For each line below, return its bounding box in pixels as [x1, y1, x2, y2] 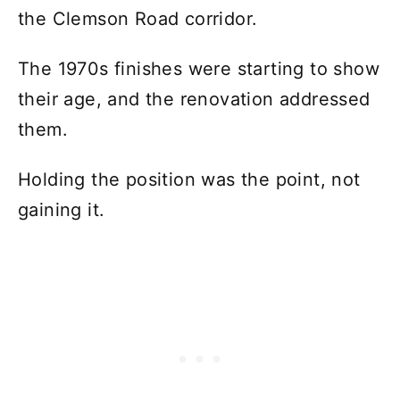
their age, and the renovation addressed [18, 87, 371, 110]
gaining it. [18, 198, 105, 221]
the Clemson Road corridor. [18, 7, 258, 29]
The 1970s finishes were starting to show [18, 57, 379, 79]
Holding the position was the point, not [18, 168, 361, 190]
